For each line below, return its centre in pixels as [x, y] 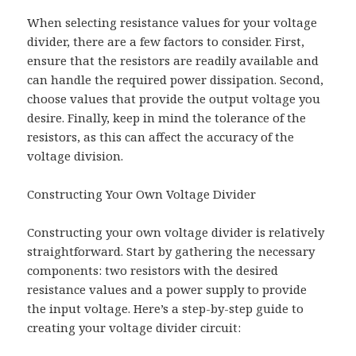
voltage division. [75, 156]
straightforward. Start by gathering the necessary [171, 252]
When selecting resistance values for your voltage [172, 23]
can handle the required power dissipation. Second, [176, 80]
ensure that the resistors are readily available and [173, 61]
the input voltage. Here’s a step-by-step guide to [166, 309]
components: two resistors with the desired [153, 271]
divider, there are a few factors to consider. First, [166, 42]
